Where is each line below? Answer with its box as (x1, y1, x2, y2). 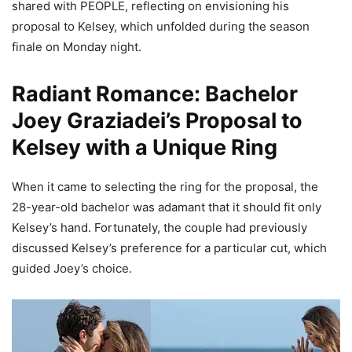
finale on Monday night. (12, 39, 141, 55)
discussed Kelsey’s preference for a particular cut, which (12, 240, 327, 256)
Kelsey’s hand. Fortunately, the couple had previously (12, 220, 307, 236)
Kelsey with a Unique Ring (12, 134, 277, 161)
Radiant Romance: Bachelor (12, 81, 298, 108)
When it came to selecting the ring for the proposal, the (12, 179, 318, 195)
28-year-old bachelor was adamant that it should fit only (12, 200, 321, 215)
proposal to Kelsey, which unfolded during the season (12, 19, 310, 35)
